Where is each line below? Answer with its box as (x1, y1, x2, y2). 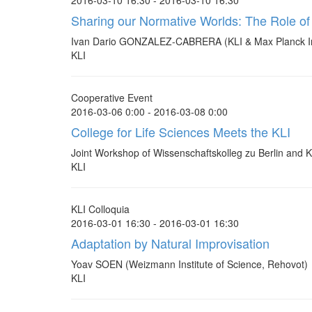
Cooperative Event (71, 91, 153, 104)
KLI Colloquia (71, 202, 130, 216)
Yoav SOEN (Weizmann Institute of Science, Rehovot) (71, 257, 308, 271)
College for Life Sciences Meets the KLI (71, 123, 290, 141)
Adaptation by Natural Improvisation (71, 234, 270, 252)
